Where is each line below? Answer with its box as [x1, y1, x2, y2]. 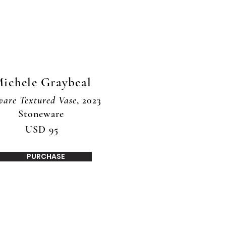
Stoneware [18, 108, 64, 120]
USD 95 [25, 124, 59, 136]
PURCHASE [26, 151, 65, 161]
